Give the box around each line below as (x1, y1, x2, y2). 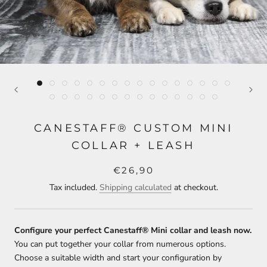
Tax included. (49, 182, 100, 194)
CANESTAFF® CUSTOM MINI (33, 122, 234, 135)
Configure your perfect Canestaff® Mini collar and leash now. (14, 225, 252, 237)
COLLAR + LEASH (72, 139, 195, 153)
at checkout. (171, 182, 218, 194)
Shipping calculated (99, 182, 172, 194)
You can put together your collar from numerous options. (14, 238, 226, 250)
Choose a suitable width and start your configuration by (14, 252, 222, 264)
